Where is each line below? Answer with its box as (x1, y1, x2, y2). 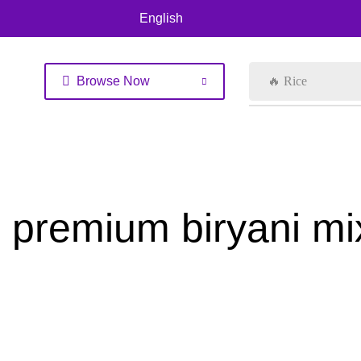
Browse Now (77, 74, 150, 88)
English (139, 11, 183, 25)
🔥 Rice (268, 74, 308, 88)
